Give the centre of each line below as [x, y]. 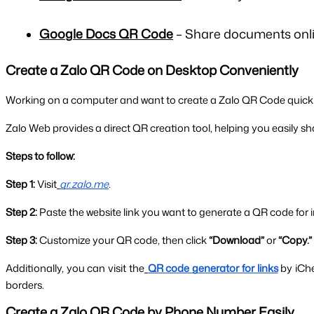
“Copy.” [295, 240]
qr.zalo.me [84, 184]
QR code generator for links [213, 268]
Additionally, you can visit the [75, 268]
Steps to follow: [40, 156]
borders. [25, 285]
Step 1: [20, 184]
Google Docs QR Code [106, 33]
